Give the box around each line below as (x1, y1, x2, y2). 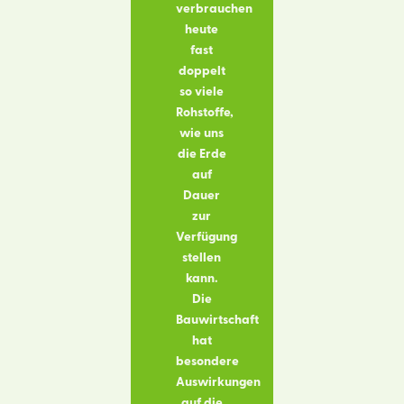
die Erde (177, 147, 226, 161)
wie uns (179, 126, 225, 140)
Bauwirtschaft (175, 313, 259, 326)
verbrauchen (175, 2, 252, 15)
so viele (179, 85, 225, 98)
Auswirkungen (175, 375, 261, 389)
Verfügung (175, 230, 237, 243)
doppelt (178, 64, 225, 78)
